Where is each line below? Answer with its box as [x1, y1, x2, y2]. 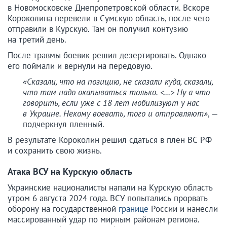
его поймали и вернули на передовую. [8, 60, 153, 72]
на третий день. [8, 34, 66, 46]
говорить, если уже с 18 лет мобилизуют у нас [23, 97, 199, 109]
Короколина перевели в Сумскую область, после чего [8, 13, 210, 24]
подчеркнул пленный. [23, 119, 104, 130]
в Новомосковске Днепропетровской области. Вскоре [8, 2, 210, 14]
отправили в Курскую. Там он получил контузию [8, 23, 188, 35]
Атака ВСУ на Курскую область [8, 166, 132, 178]
